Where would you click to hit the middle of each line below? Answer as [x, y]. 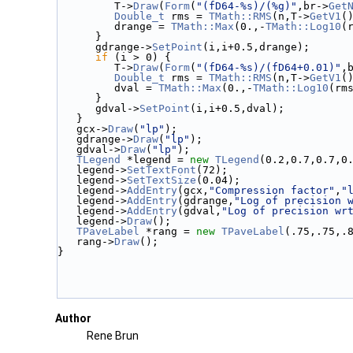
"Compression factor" [272, 190]
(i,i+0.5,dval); [237, 108]
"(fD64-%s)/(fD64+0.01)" [269, 67]
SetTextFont [162, 169]
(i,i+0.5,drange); [256, 46]
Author [73, 318]
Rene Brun [113, 335]
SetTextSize [162, 180]
